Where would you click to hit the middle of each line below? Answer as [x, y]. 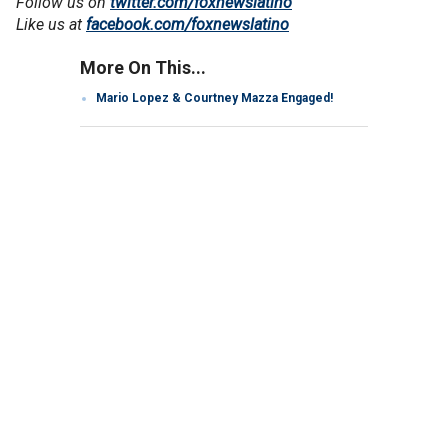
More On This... [143, 67]
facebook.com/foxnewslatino [187, 24]
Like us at [51, 24]
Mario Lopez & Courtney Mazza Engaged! [214, 98]
